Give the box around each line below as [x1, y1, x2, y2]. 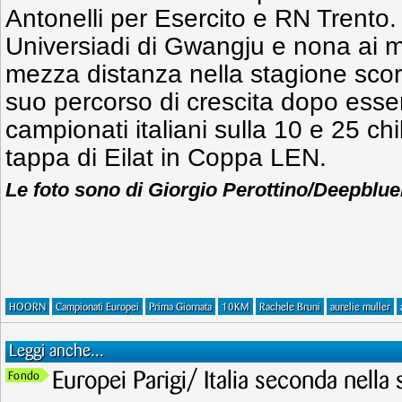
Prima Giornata [149, 302, 212, 312]
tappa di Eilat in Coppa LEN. [5, 144, 327, 171]
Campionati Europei [56, 302, 139, 312]
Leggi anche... [9, 344, 104, 359]
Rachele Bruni [259, 302, 320, 312]
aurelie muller [330, 302, 390, 312]
